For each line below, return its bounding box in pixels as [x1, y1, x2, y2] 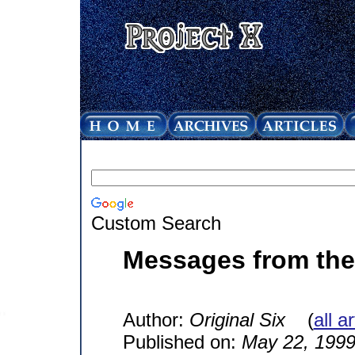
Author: [122, 308, 189, 330]
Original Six [189, 308, 285, 330]
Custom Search [90, 212, 221, 234]
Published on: [122, 330, 242, 353]
